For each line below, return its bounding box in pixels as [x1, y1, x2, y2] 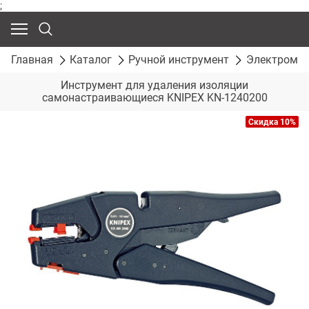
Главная [11, 52, 53, 66]
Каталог [70, 52, 112, 66]
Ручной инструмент [128, 52, 230, 66]
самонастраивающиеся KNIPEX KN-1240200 [41, 91, 268, 105]
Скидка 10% [248, 117, 296, 128]
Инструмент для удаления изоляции [61, 79, 248, 92]
